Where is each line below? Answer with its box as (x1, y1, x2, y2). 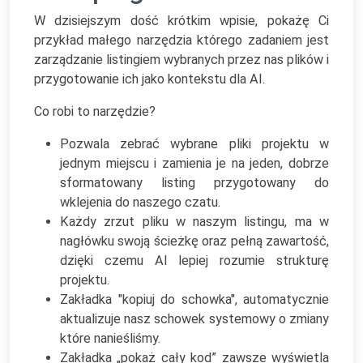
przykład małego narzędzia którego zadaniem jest (34, 32, 329, 48)
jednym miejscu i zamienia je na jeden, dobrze (60, 156, 329, 171)
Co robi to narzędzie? (34, 104, 156, 119)
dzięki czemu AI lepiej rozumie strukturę (60, 253, 329, 268)
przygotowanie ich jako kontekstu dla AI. (34, 71, 265, 87)
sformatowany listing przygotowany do (60, 175, 329, 190)
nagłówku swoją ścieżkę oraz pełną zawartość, (60, 233, 329, 249)
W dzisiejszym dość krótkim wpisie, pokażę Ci (34, 13, 329, 28)
